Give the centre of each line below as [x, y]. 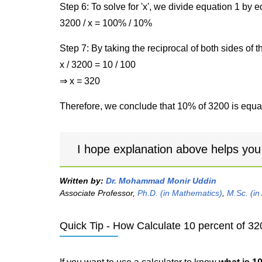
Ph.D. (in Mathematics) [180, 193]
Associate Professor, [99, 193]
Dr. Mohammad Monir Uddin [161, 181]
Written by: [83, 181]
